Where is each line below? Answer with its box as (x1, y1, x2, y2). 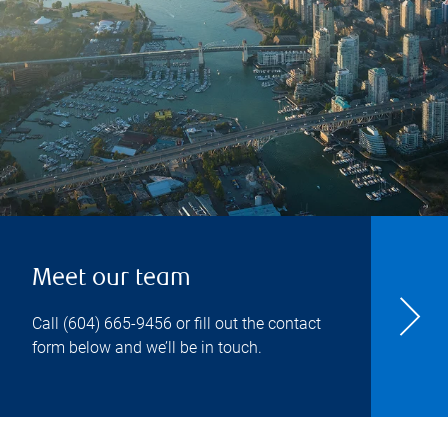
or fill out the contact (172, 314, 321, 333)
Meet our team (32, 267, 191, 292)
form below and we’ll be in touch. (32, 338, 262, 357)
